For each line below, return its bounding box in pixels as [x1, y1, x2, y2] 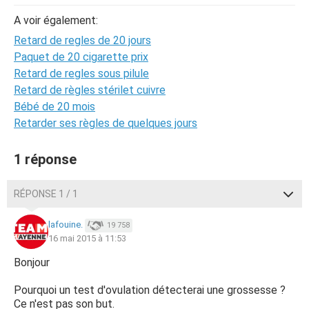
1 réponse [14, 151, 77, 168]
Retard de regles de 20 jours [14, 34, 151, 47]
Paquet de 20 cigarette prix [14, 50, 148, 63]
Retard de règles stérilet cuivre [14, 83, 166, 97]
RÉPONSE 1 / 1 [14, 188, 78, 199]
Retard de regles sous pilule [14, 67, 149, 80]
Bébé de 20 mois [14, 100, 95, 113]
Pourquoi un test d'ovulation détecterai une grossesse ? [14, 283, 286, 297]
